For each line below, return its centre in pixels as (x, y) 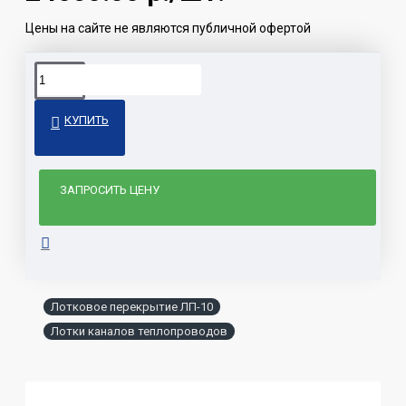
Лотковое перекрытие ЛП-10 (132, 307)
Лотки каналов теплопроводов (139, 332)
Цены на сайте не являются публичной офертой (168, 29)
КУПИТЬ (87, 121)
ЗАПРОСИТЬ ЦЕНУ (110, 190)
